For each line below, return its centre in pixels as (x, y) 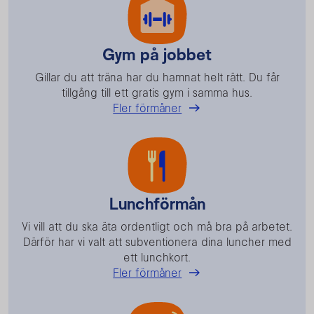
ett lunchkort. (157, 257)
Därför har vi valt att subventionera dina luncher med (157, 241)
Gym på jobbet (157, 54)
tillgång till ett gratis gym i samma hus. (157, 92)
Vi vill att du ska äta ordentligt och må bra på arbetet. (157, 226)
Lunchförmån (157, 203)
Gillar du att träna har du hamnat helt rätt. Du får (157, 77)
